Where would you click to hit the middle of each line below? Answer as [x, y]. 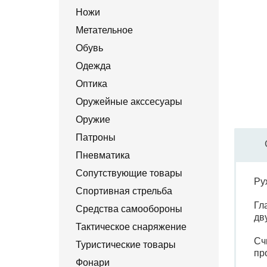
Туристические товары [126, 245]
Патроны [96, 137]
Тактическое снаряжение [131, 227]
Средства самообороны [129, 209]
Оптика [91, 84]
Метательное [104, 30]
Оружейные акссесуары [129, 102]
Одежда [93, 66]
